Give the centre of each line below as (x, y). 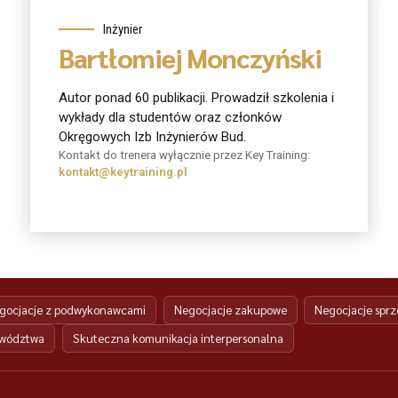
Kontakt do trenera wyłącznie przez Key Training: (184, 155)
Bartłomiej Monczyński (191, 57)
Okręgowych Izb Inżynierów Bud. (152, 137)
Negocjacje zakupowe (230, 310)
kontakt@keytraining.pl (123, 172)
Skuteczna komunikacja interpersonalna (178, 338)
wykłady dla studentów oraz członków (170, 118)
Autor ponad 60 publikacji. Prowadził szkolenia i (196, 98)
